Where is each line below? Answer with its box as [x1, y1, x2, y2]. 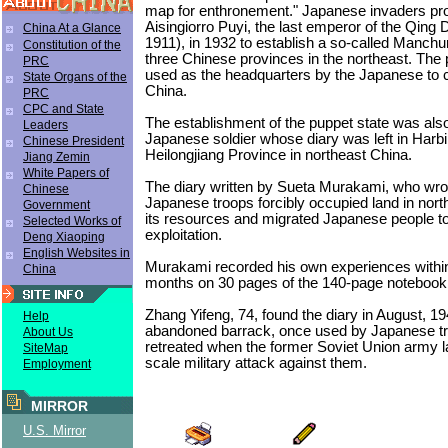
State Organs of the [23, 70, 127, 84]
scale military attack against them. [145, 354, 367, 371]
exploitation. [145, 226, 222, 243]
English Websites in [23, 246, 130, 260]
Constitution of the [23, 38, 121, 52]
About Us [23, 325, 73, 339]
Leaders [23, 118, 68, 132]
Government [23, 198, 90, 212]
